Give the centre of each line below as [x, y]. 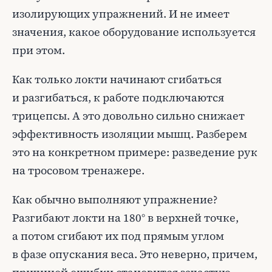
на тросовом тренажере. [78, 170]
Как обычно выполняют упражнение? [115, 199]
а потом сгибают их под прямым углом [118, 236]
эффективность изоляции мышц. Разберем [130, 134]
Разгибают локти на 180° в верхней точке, [125, 218]
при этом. [39, 50]
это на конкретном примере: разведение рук [135, 152]
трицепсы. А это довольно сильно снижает [128, 116]
